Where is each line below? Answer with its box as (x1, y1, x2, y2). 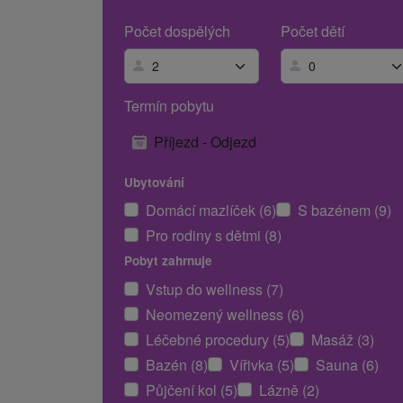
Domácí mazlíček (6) (146, 200, 276, 221)
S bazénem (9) (298, 200, 391, 221)
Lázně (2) (259, 379, 319, 400)
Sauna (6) (316, 354, 379, 375)
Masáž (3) (311, 328, 374, 350)
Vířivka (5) (229, 354, 294, 375)
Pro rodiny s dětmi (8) (146, 225, 282, 246)
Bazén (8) (146, 354, 208, 375)
